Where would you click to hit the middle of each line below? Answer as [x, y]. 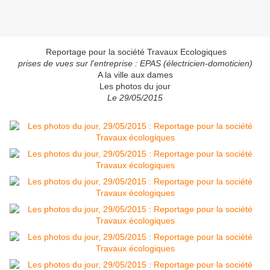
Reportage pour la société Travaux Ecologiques [135, 52]
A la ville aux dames [135, 75]
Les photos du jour [135, 86]
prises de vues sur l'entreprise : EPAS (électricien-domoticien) [135, 64]
